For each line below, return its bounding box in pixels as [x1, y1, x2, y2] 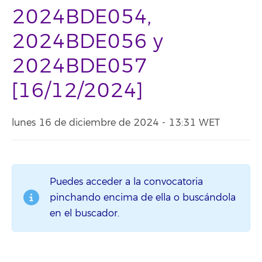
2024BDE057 [12, 54, 147, 78]
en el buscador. [50, 207, 119, 219]
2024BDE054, [12, 5, 151, 29]
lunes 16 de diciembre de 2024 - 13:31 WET [12, 117, 220, 129]
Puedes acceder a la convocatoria [50, 175, 203, 188]
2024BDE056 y [12, 30, 163, 54]
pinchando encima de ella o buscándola [50, 191, 236, 204]
